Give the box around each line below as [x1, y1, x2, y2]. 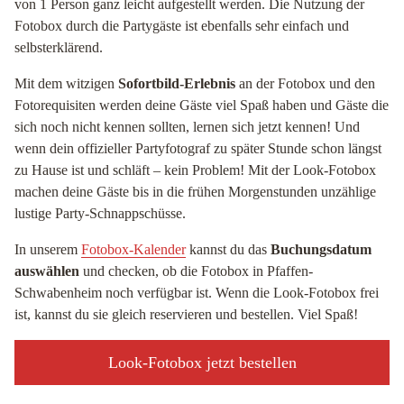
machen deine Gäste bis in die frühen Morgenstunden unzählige [14, 184, 376, 199]
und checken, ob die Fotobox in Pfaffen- [79, 263, 313, 279]
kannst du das [186, 242, 271, 257]
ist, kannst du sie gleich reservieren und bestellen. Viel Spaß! [14, 307, 358, 322]
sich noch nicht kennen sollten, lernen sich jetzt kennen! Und [14, 119, 360, 134]
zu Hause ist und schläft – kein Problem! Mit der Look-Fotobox [14, 162, 376, 178]
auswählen [14, 263, 79, 279]
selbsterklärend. [14, 40, 103, 55]
